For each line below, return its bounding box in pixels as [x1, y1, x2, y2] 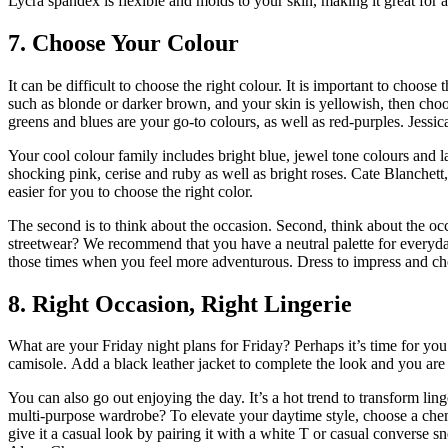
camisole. [8, 355, 67, 373]
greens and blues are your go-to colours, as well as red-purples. [8, 112, 404, 130]
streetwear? [8, 234, 79, 252]
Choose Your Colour [32, 29, 239, 56]
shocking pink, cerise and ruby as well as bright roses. [8, 164, 347, 182]
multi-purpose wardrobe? [8, 407, 166, 425]
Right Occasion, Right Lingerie [32, 290, 352, 317]
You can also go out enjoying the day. [8, 389, 245, 407]
